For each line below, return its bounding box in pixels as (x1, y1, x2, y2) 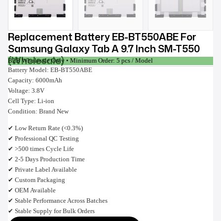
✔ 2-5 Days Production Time (8, 155, 85, 163)
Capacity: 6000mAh (8, 77, 62, 84)
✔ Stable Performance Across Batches (8, 197, 108, 204)
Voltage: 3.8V (8, 87, 44, 94)
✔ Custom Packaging (8, 176, 65, 184)
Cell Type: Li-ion (8, 98, 54, 105)
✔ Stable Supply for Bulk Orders (8, 207, 95, 215)
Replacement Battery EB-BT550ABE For (8, 30, 196, 43)
